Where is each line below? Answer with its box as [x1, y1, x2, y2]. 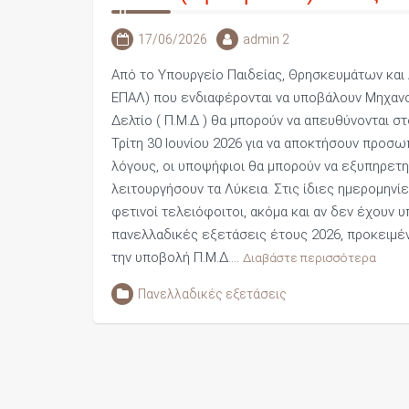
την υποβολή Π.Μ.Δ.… [111, 249, 243, 266]
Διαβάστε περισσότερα [243, 250, 376, 265]
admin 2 [243, 32, 289, 47]
